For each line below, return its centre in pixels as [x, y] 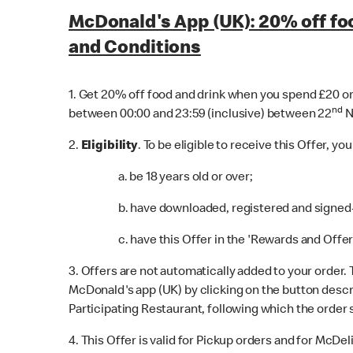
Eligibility [109, 146]
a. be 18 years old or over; [176, 178]
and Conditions [135, 48]
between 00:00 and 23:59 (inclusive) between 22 [201, 115]
